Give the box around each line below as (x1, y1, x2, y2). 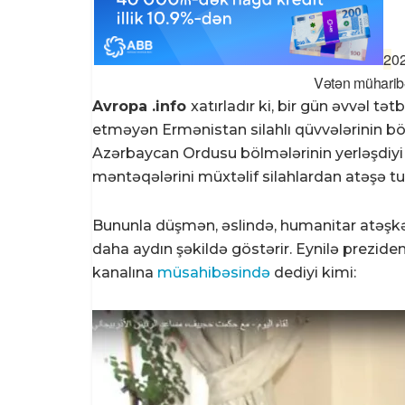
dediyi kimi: (270, 263, 356, 281)
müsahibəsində (157, 263, 270, 281)
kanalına (92, 263, 157, 281)
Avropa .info (92, 97, 191, 115)
